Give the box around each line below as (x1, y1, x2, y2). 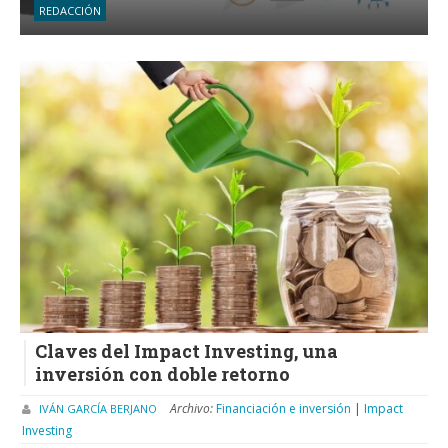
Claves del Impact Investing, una (35, 339, 338, 364)
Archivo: (170, 399, 216, 417)
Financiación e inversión (216, 399, 354, 417)
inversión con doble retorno (35, 362, 290, 387)
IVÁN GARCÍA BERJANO (39, 400, 157, 416)
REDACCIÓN (39, 3, 101, 19)
